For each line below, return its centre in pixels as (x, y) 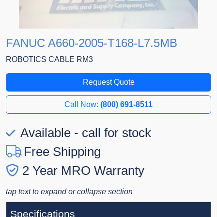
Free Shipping (62, 152)
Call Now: (82, 105)
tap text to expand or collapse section (69, 192)
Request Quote (108, 82)
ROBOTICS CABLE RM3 (49, 60)
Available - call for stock (84, 133)
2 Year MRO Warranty (83, 171)
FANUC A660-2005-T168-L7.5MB (92, 43)
